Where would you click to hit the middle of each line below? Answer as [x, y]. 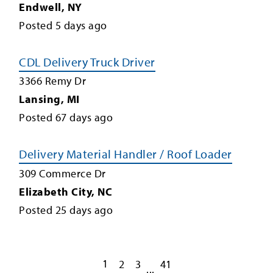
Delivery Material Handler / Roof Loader [126, 154]
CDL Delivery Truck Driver [87, 62]
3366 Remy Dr [52, 81]
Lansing [40, 99]
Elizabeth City [55, 191]
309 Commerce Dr [62, 173]
